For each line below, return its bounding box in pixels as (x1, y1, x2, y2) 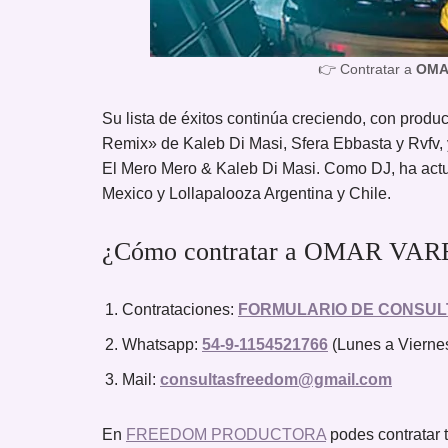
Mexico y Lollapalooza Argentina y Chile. (102, 184, 391, 202)
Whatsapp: (122, 335, 202, 353)
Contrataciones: (122, 300, 238, 318)
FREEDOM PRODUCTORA (126, 425, 326, 443)
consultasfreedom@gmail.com (160, 370, 392, 388)
